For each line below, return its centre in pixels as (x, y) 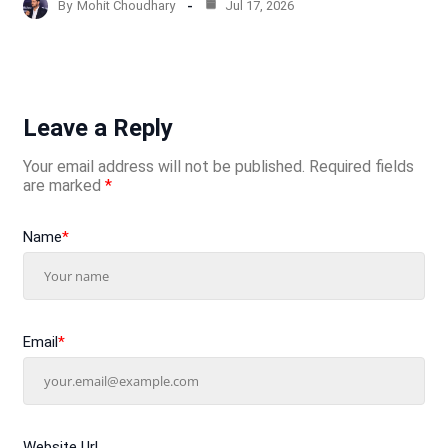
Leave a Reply (97, 127)
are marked (63, 185)
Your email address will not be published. (163, 166)
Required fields (361, 166)
